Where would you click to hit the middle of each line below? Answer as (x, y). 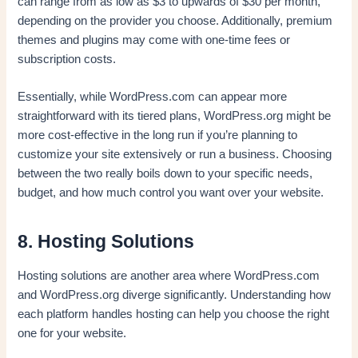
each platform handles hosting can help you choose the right (174, 314)
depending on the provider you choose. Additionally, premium (175, 21)
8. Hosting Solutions (106, 241)
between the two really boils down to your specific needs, (165, 174)
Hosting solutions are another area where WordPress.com (169, 276)
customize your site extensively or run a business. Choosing (175, 155)
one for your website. (72, 334)
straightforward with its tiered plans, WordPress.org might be (175, 116)
